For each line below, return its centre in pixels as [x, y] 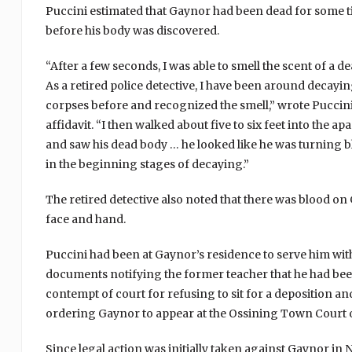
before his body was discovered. [132, 31]
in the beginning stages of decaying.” [147, 165]
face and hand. [85, 220]
